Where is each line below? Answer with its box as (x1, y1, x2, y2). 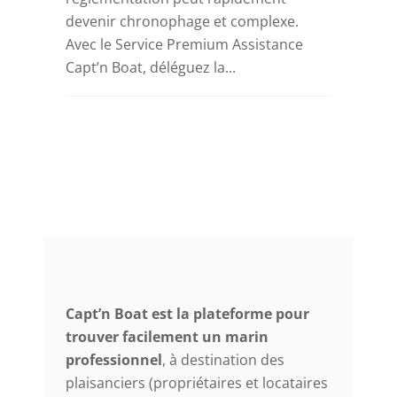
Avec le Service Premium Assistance (66, 35, 303, 55)
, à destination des (162, 350, 284, 370)
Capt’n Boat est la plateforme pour (66, 304, 309, 324)
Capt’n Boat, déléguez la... (66, 58, 236, 78)
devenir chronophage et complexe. (66, 12, 299, 32)
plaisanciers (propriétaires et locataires (66, 373, 328, 393)
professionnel (66, 350, 162, 370)
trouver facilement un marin (66, 327, 269, 347)
